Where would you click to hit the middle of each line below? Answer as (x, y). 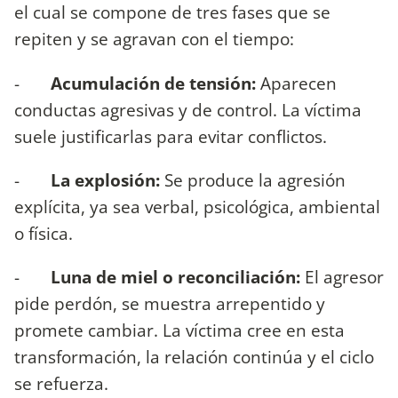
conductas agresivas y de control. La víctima (188, 109)
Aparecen (296, 83)
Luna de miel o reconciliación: (175, 276)
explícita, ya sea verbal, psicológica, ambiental (197, 206)
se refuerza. (61, 383)
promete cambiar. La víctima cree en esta (179, 330)
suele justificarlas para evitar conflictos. (171, 136)
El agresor (342, 276)
